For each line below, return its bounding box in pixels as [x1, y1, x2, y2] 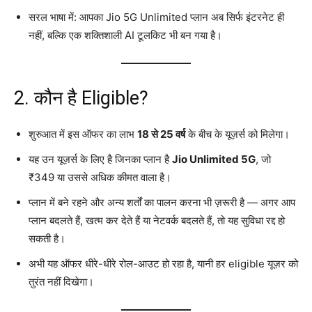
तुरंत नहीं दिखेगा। [29, 274, 94, 288]
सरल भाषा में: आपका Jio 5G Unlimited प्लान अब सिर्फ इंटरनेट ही [29, 10, 284, 24]
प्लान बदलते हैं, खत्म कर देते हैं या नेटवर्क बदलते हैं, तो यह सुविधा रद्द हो [29, 213, 285, 227]
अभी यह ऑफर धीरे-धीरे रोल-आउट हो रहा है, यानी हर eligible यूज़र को [29, 256, 298, 270]
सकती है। [29, 231, 65, 245]
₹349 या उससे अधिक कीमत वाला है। [29, 170, 171, 184]
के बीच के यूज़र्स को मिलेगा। [185, 127, 290, 141]
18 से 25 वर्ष [137, 127, 185, 141]
